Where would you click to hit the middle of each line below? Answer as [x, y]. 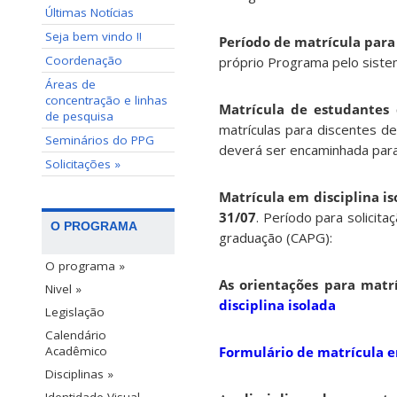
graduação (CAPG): [276, 238]
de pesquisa [79, 116]
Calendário [76, 335]
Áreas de [70, 84]
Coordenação [84, 60]
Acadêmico [76, 351]
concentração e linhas [106, 100]
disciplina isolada [277, 305]
